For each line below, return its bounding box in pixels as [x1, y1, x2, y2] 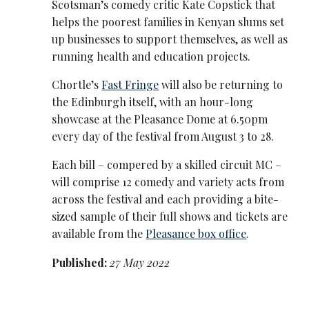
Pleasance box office [146, 226, 247, 241]
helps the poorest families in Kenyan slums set [52, 14, 285, 29]
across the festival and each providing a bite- [52, 192, 279, 207]
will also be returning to [159, 77, 283, 92]
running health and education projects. [52, 48, 251, 63]
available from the [52, 226, 146, 241]
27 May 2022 [110, 255, 170, 270]
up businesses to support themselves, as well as [52, 31, 288, 46]
